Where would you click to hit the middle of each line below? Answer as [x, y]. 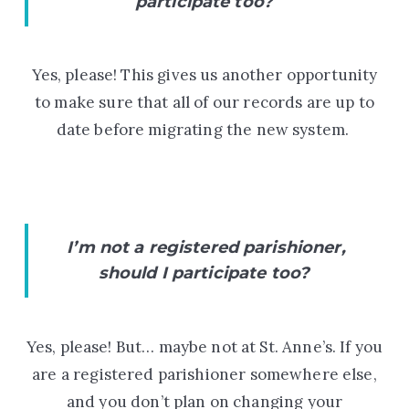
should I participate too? [206, 273]
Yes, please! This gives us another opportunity [204, 75]
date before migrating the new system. [203, 130]
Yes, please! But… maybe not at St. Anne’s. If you [204, 346]
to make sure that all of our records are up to [204, 103]
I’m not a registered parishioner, [206, 248]
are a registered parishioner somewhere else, [204, 374]
